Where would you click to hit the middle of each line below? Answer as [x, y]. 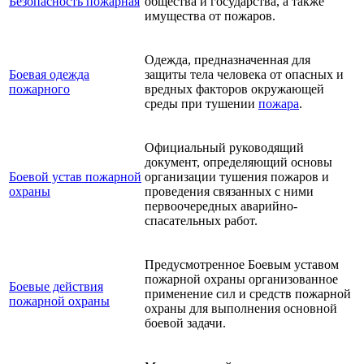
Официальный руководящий [224, 148]
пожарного [39, 89]
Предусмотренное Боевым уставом [242, 265]
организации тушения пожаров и [237, 177]
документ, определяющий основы [238, 162]
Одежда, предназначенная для [227, 60]
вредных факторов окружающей [234, 89]
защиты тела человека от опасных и [244, 75]
